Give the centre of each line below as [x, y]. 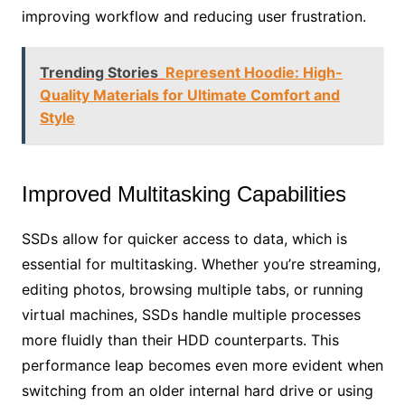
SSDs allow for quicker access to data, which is [184, 238]
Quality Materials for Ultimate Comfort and [189, 94]
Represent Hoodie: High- [254, 72]
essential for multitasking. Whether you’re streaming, [201, 264]
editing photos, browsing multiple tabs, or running [192, 289]
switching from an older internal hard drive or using [197, 390]
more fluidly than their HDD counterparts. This [180, 339]
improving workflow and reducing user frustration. [193, 16]
